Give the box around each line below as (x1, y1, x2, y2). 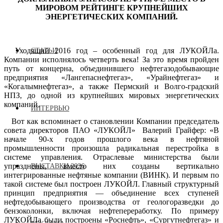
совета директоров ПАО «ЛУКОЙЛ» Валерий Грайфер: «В (4, 125, 219, 134)
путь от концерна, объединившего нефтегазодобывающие (4, 64, 219, 73)
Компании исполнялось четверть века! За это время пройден (4, 55, 219, 64)
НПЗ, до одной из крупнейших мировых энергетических (4, 91, 219, 100)
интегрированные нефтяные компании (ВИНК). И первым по (4, 170, 219, 179)
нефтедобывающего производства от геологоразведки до (4, 197, 219, 206)
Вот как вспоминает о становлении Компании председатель (4, 116, 219, 125)
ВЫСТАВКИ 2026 (31, 162, 85, 170)
